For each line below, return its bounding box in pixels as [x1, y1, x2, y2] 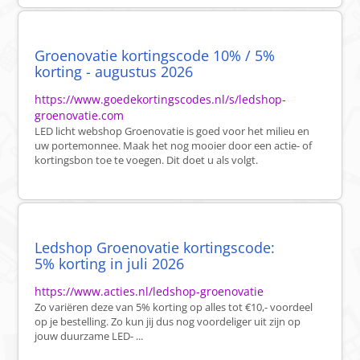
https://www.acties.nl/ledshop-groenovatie [35, 284, 264, 300]
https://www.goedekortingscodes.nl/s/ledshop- [35, 92, 287, 108]
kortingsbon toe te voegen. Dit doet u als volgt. [35, 153, 259, 168]
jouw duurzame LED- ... [35, 329, 144, 344]
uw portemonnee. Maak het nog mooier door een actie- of [35, 138, 313, 153]
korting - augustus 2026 [35, 62, 194, 82]
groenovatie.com [35, 108, 125, 124]
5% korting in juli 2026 [35, 254, 185, 274]
